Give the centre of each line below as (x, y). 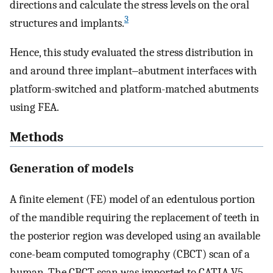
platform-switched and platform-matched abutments (134, 89)
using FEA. (34, 108)
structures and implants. (67, 23)
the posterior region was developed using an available (135, 236)
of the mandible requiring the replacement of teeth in (135, 218)
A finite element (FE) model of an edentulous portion (133, 200)
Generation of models (72, 168)
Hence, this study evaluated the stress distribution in (132, 53)
